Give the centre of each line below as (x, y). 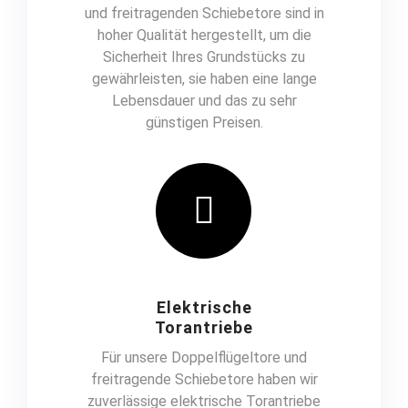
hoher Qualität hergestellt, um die (204, 36)
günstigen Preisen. (204, 123)
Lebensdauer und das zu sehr (204, 101)
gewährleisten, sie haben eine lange (204, 79)
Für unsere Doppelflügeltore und (204, 358)
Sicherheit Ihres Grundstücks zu (204, 57)
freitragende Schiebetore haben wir (204, 380)
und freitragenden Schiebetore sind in (204, 14)
